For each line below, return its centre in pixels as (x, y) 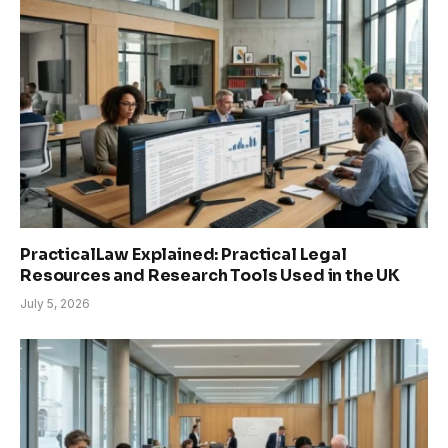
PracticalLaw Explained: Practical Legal (183, 255)
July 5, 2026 (55, 304)
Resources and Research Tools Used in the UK (210, 276)
